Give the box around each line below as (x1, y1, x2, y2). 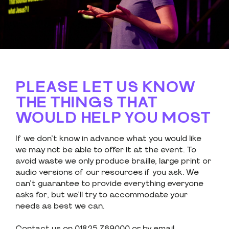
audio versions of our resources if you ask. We (15, 169, 199, 176)
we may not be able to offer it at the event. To (15, 146, 196, 154)
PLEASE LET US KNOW (15, 80, 194, 95)
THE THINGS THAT (15, 95, 157, 110)
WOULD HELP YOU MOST (15, 110, 211, 126)
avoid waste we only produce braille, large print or (15, 157, 211, 165)
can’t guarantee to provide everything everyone (15, 180, 203, 188)
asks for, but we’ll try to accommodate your (15, 191, 188, 199)
